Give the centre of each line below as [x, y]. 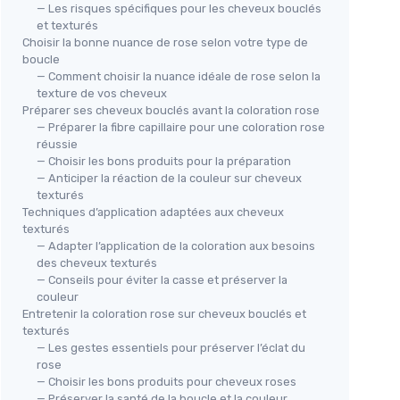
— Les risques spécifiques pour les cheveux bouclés [179, 9]
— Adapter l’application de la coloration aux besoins [176, 246]
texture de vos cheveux [102, 94]
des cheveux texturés [97, 263]
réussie [57, 145]
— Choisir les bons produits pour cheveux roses [167, 382]
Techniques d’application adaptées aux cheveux [153, 212]
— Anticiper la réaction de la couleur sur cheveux [169, 179]
